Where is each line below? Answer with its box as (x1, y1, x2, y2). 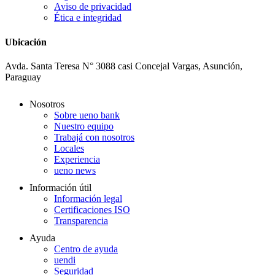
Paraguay (5, 71, 41, 82)
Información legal (54, 193, 122, 204)
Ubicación (5, 36, 47, 47)
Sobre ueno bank (54, 109, 120, 120)
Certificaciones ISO (54, 204, 130, 215)
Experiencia (54, 153, 100, 165)
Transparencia (54, 215, 108, 226)
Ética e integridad (54, 12, 122, 23)
